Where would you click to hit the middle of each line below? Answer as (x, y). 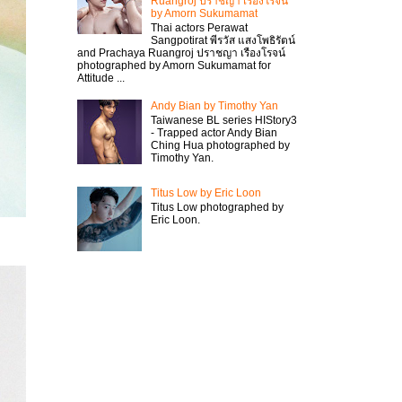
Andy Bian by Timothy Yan (214, 105)
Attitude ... (101, 79)
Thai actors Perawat (199, 28)
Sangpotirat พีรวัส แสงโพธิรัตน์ (223, 41)
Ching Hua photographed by (220, 146)
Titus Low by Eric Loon (205, 192)
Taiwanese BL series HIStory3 (223, 121)
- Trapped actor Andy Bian (214, 133)
